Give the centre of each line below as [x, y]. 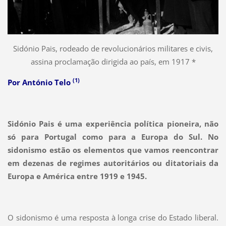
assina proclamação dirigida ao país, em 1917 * [113, 61]
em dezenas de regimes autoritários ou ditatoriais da [113, 163]
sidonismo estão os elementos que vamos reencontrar [113, 150]
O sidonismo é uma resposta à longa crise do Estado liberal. [113, 217]
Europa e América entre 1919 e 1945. [77, 176]
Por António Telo [40, 82]
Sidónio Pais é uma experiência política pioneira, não [113, 123]
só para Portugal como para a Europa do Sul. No [113, 136]
